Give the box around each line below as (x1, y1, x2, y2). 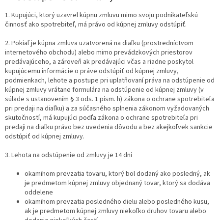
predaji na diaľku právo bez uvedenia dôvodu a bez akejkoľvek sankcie (5, 122, 213, 133)
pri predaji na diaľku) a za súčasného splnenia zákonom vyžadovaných (5, 104, 209, 114)
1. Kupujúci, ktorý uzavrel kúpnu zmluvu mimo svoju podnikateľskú (5, 10, 198, 21)
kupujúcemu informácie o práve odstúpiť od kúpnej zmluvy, (5, 66, 179, 77)
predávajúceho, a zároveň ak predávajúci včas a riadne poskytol (5, 57, 193, 67)
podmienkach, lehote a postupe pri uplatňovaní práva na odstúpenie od (5, 76, 215, 86)
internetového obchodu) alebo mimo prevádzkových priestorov (5, 48, 192, 58)
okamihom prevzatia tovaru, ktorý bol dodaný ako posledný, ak (25, 169, 210, 179)
